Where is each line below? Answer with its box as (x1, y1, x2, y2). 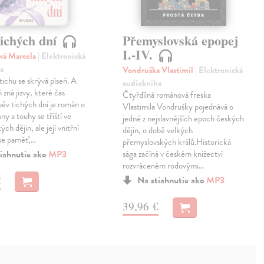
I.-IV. (123, 45, 157, 65)
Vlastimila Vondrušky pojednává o (123, 100, 234, 114)
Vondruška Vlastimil (123, 64, 196, 77)
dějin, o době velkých (123, 124, 193, 137)
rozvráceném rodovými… (123, 159, 204, 173)
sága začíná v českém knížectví (123, 147, 223, 161)
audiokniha (123, 77, 162, 90)
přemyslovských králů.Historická (123, 136, 232, 149)
